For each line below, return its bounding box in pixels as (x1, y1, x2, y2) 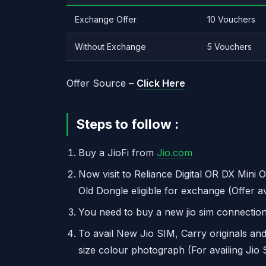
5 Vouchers (207, 42, 252, 52)
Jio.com (157, 147, 192, 159)
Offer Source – (66, 77, 137, 89)
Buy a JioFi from (78, 147, 157, 159)
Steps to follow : (77, 116, 179, 132)
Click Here (137, 77, 185, 89)
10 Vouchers (207, 14, 255, 24)
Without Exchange (75, 42, 146, 52)
